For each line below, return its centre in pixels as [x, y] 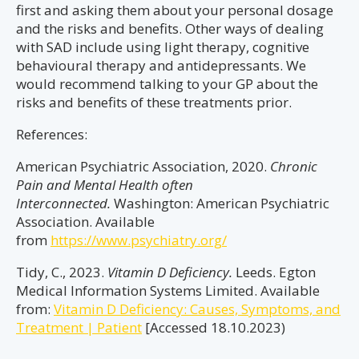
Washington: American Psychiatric [220, 203]
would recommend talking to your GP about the [167, 84]
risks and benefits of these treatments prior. [154, 102]
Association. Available [85, 222]
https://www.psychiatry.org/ [139, 240]
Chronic [294, 166]
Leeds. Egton [276, 272]
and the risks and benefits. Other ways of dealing [170, 28]
